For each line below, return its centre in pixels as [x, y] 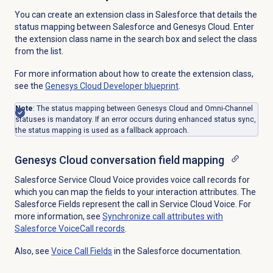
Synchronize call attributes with [162, 216]
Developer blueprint [140, 86]
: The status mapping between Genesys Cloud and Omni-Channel [143, 109]
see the [30, 86]
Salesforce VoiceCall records [69, 228]
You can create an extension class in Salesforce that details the [136, 15]
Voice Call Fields [81, 251]
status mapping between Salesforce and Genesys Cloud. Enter [134, 27]
